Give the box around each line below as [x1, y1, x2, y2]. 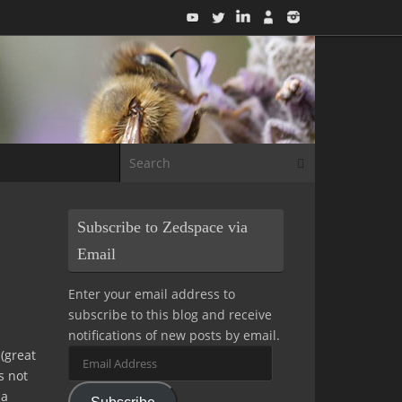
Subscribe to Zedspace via [77, 218, 248, 237]
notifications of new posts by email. [68, 327, 280, 345]
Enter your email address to [68, 285, 235, 303]
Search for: [314, 144, 380, 161]
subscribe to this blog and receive [68, 306, 272, 324]
